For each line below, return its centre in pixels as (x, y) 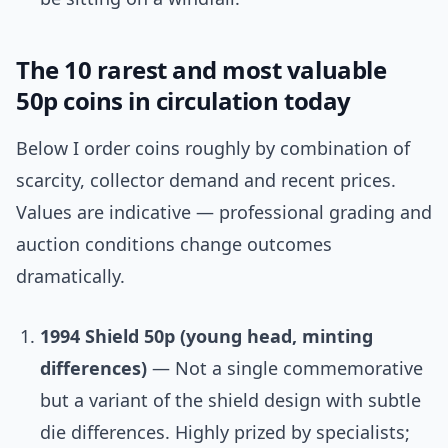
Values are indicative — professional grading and (224, 212)
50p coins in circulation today (183, 101)
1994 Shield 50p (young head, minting (206, 336)
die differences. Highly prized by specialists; (225, 432)
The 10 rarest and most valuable (201, 70)
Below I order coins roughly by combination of (213, 148)
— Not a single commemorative (285, 368)
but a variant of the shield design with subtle (230, 400)
